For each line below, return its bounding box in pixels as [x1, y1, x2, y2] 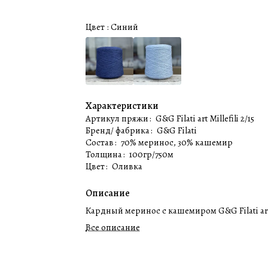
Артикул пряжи [86, 112, 151, 124]
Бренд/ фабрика [86, 124, 152, 136]
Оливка [112, 160, 143, 172]
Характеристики [86, 99, 159, 112]
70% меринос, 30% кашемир [121, 136, 233, 148]
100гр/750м [129, 148, 174, 160]
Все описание [86, 221, 141, 233]
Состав [86, 136, 116, 148]
